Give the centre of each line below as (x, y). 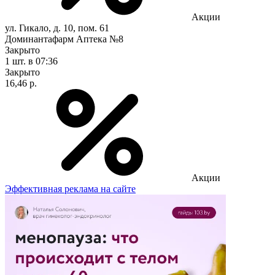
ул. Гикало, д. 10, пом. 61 (57, 28)
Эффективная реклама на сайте (70, 188)
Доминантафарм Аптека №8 (64, 39)
